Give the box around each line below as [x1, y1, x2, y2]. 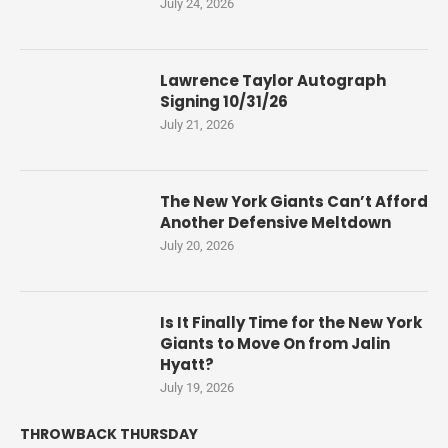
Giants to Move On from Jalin [160, 333, 390, 355]
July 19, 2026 [160, 380, 234, 396]
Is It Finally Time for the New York [160, 312, 422, 334]
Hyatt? [160, 354, 214, 376]
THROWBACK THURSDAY [20, 424, 198, 445]
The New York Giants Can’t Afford [160, 191, 428, 213]
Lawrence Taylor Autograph [160, 70, 386, 92]
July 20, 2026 [160, 238, 234, 254]
